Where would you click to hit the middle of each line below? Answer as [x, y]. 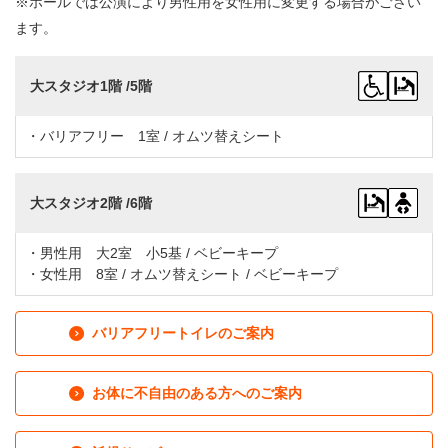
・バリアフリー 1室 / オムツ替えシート [155, 136]
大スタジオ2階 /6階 [91, 202]
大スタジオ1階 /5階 [91, 85]
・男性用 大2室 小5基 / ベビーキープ [152, 253]
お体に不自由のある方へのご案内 [197, 393]
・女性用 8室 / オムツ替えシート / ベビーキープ [182, 274]
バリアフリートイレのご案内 [183, 333]
